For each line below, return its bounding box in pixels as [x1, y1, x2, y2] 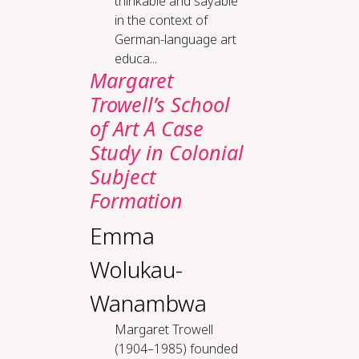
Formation [89, 187, 183, 214]
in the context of [114, 11, 208, 29]
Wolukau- [89, 254, 183, 284]
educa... [114, 50, 157, 67]
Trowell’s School [89, 91, 230, 118]
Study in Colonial [89, 139, 244, 166]
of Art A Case [89, 115, 204, 142]
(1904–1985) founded [114, 340, 238, 357]
